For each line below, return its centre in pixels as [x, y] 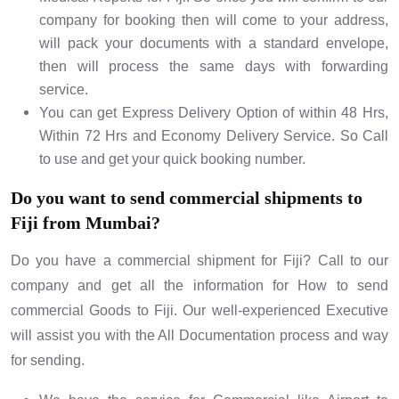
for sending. [48, 361]
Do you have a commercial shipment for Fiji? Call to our [199, 261]
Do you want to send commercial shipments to [187, 198]
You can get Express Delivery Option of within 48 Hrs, [214, 113]
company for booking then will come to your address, [214, 20]
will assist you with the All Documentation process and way [199, 336]
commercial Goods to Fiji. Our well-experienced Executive [199, 311]
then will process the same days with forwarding [214, 67]
